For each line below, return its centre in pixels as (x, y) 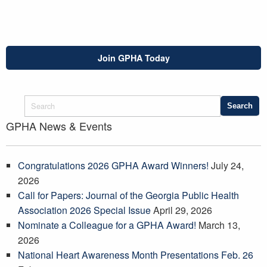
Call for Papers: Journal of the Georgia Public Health (128, 195)
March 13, (219, 225)
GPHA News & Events (59, 126)
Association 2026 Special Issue (84, 210)
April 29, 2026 (183, 210)
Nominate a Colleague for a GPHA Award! (107, 225)
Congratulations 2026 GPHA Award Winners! (113, 166)
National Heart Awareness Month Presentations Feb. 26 (136, 255)
